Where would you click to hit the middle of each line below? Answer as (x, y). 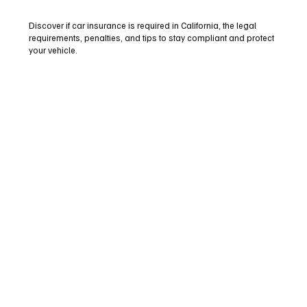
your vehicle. (53, 50)
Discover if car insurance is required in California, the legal (142, 25)
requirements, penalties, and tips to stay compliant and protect (151, 37)
